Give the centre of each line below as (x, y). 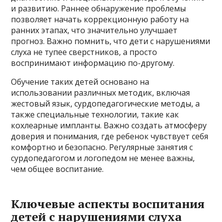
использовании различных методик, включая (101, 93)
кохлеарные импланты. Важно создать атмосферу (109, 125)
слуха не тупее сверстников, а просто (84, 52)
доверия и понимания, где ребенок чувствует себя (110, 136)
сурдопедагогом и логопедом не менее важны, (103, 158)
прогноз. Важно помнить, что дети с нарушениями (111, 41)
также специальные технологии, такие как (95, 114)
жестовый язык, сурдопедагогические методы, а (106, 104)
